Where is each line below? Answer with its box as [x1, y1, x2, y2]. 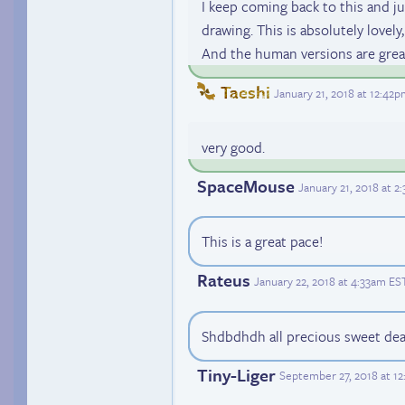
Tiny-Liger [197, 362, 276, 387]
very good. [202, 137, 265, 159]
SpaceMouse [197, 174, 295, 199]
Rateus [197, 268, 250, 293]
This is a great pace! [202, 231, 323, 253]
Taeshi [221, 80, 270, 105]
